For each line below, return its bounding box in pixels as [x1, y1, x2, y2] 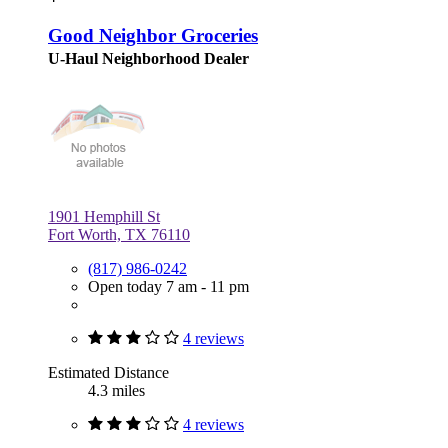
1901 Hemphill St [48, 207, 160, 225]
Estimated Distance [48, 363, 169, 381]
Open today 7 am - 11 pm [88, 277, 249, 295]
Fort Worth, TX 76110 [48, 225, 190, 243]
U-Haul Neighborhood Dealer [48, 49, 249, 67]
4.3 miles [88, 381, 145, 399]
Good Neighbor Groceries [48, 24, 258, 46]
